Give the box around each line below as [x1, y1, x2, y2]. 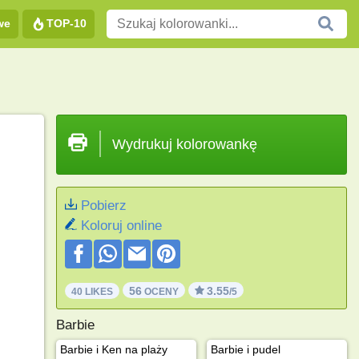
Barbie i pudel [210, 342, 280, 356]
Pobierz [80, 198, 127, 213]
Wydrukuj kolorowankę [111, 136, 257, 152]
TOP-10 [46, 16, 87, 30]
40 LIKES [71, 285, 113, 297]
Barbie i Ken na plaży [59, 342, 167, 356]
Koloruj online [80, 218, 162, 233]
